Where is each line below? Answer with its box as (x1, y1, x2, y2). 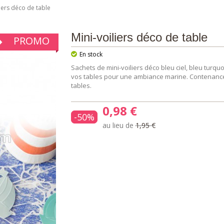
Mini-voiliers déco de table (70, 30, 207, 44)
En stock (77, 50, 102, 58)
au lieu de (102, 120, 135, 130)
